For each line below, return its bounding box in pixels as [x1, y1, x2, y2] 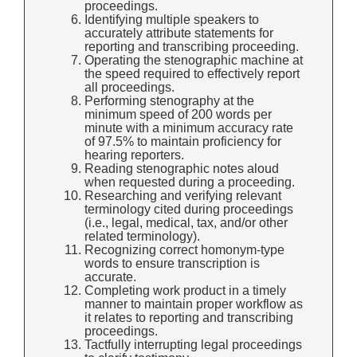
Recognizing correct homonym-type [84, 243, 284, 257]
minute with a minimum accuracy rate [84, 121, 293, 135]
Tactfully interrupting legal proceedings [84, 338, 302, 352]
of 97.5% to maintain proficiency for [84, 135, 281, 149]
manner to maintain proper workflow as [84, 297, 303, 312]
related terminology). [84, 229, 200, 244]
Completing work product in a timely [84, 284, 286, 298]
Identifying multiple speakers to [84, 13, 259, 27]
